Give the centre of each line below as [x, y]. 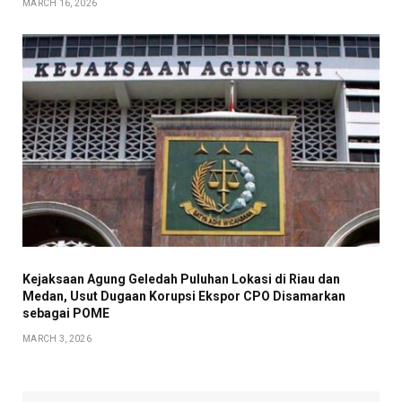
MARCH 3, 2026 [57, 339]
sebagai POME [66, 314]
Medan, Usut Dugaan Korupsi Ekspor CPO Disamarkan [184, 297]
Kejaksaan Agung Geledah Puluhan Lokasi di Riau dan [181, 280]
